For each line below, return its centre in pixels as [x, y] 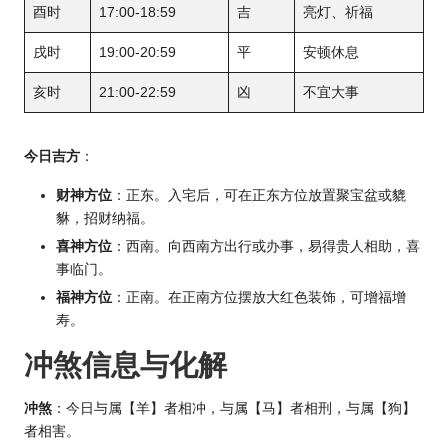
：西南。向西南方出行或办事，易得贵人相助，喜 [266, 247]
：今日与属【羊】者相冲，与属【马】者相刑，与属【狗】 [234, 408]
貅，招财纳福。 [105, 218]
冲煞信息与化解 [125, 365]
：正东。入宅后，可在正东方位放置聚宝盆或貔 [259, 195]
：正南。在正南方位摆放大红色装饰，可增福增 [259, 298]
